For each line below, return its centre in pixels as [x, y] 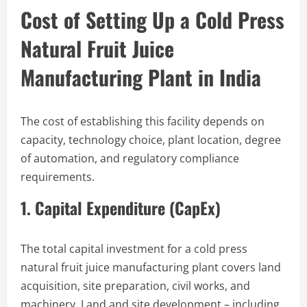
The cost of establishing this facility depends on [143, 121]
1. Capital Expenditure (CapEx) [121, 207]
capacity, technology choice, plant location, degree [151, 139]
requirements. [58, 176]
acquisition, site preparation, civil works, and [135, 285]
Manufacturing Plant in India [141, 77]
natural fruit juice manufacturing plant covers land [151, 267]
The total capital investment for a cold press [134, 248]
